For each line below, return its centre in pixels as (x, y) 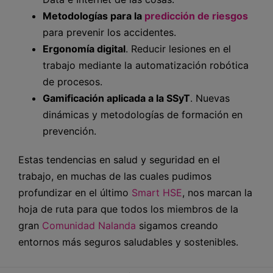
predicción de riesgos (196, 16)
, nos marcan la (217, 192)
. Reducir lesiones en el (178, 48)
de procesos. (73, 81)
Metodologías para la (94, 16)
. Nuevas (210, 98)
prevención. (69, 131)
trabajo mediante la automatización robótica (146, 65)
